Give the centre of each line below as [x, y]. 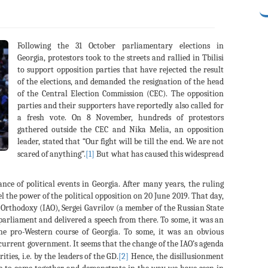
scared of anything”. [52, 154]
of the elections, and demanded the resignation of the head [121, 81]
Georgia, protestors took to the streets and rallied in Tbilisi [121, 57]
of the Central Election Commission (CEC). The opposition [121, 93]
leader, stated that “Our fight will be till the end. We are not [121, 141]
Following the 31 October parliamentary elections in [121, 45]
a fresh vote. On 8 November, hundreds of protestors [121, 117]
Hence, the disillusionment [176, 256]
